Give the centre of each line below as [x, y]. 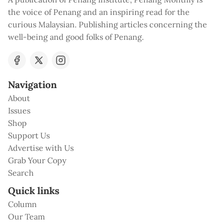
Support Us [29, 136]
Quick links [34, 191]
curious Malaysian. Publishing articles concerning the [108, 25]
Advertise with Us [41, 148]
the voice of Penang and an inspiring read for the [99, 12]
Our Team [26, 217]
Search [21, 173]
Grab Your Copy [37, 161]
